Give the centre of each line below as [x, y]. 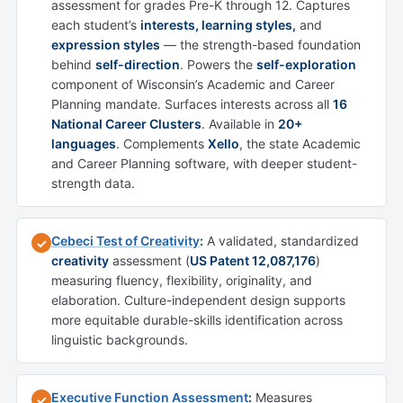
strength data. [93, 184]
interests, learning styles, [218, 25]
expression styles [106, 45]
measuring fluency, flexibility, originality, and [182, 281]
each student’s [96, 25]
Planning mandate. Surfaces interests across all [192, 104]
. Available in [240, 124]
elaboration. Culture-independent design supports [198, 300]
